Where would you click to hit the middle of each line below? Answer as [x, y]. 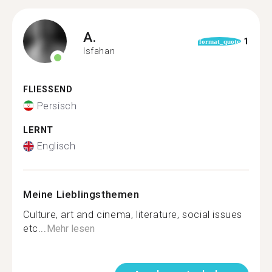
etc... [35, 229]
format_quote [219, 41]
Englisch [56, 146]
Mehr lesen [70, 229]
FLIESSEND [45, 90]
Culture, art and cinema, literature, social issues [133, 215]
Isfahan [99, 51]
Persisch [57, 106]
